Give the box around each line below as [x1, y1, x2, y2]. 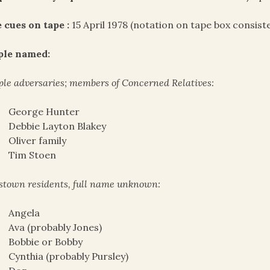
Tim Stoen [8, 149, 57, 162]
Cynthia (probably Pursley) [8, 250, 129, 263]
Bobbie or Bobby [8, 236, 83, 248]
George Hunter [8, 105, 80, 118]
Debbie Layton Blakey [8, 120, 107, 133]
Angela [8, 207, 40, 219]
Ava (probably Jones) [8, 221, 102, 234]
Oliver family [8, 134, 67, 147]
